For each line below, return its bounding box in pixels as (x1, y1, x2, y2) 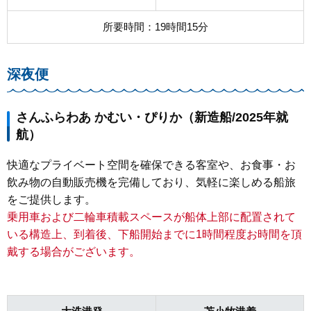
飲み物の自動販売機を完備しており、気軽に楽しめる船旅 (7, 176, 296, 188)
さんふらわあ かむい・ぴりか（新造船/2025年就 (16, 110, 288, 124)
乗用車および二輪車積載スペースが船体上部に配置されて (7, 210, 296, 223)
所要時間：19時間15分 (103, 20, 208, 33)
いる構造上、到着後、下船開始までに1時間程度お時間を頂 (7, 228, 302, 240)
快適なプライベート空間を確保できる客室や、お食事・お (7, 158, 296, 171)
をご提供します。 (7, 193, 96, 205)
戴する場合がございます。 (7, 245, 140, 258)
